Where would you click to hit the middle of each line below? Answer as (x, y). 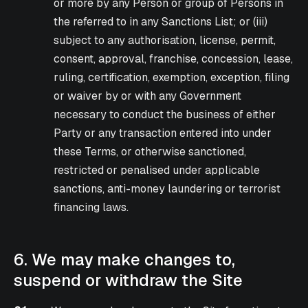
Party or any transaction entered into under (162, 133)
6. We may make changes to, (124, 260)
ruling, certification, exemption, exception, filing (171, 78)
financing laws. (91, 208)
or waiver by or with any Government (147, 96)
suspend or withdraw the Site (128, 280)
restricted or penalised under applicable (156, 170)
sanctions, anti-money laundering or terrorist (167, 189)
